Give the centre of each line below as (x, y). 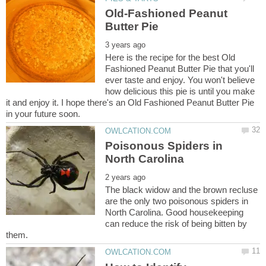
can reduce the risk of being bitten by (176, 224)
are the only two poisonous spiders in (177, 201)
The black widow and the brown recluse (182, 190)
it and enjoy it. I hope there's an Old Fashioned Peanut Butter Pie (130, 103)
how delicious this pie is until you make (180, 91)
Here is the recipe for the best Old (170, 58)
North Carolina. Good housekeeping (175, 213)
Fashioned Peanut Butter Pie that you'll (180, 69)
